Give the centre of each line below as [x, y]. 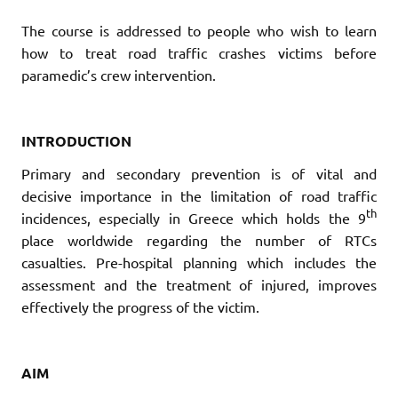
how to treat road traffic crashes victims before [199, 52]
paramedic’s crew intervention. [119, 74]
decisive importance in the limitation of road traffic [199, 195]
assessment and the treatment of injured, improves [199, 284]
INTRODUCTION [76, 140]
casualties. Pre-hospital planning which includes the [199, 262]
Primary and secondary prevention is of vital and [199, 173]
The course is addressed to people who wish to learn [199, 30]
